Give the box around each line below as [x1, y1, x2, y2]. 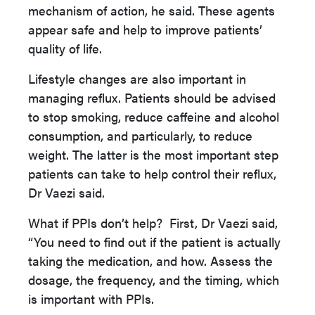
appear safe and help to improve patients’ [28, 20, 262, 38]
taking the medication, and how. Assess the [28, 252, 273, 269]
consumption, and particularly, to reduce [28, 127, 252, 144]
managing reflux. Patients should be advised [28, 89, 276, 106]
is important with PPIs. [28, 290, 154, 307]
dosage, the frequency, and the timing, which [28, 271, 279, 288]
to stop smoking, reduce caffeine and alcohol [28, 108, 279, 125]
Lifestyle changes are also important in [28, 70, 246, 87]
